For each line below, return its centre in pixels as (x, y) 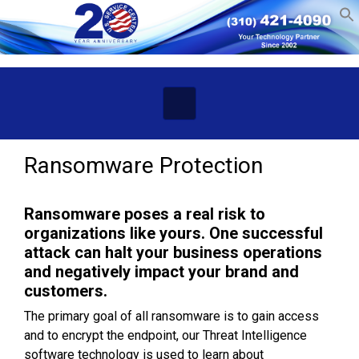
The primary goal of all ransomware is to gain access (171, 316)
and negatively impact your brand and (161, 271)
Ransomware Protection (143, 165)
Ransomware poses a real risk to (145, 214)
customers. (66, 290)
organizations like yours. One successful (173, 233)
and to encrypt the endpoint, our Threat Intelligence (165, 335)
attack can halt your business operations (173, 252)
